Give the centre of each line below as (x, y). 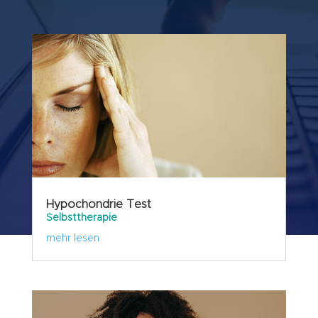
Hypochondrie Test (98, 204)
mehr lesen (72, 238)
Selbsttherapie (81, 218)
